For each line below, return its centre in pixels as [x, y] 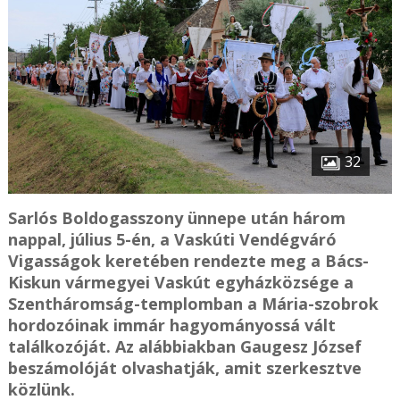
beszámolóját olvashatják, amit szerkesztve [184, 368]
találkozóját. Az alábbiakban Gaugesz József [184, 347]
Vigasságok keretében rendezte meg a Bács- [188, 261]
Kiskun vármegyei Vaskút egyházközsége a [180, 283]
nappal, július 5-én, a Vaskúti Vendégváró [172, 240]
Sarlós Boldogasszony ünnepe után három [176, 218]
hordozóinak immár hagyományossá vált [171, 325]
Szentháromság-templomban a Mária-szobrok [193, 304]
